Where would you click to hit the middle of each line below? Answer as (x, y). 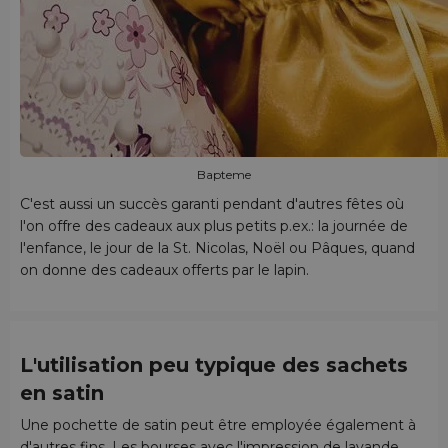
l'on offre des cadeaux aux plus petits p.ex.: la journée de (214, 225)
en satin (62, 392)
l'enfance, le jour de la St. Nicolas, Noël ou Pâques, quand (217, 247)
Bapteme (224, 174)
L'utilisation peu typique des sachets (214, 364)
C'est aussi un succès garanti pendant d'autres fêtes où (212, 203)
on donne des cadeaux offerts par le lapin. (164, 269)
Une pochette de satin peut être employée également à (218, 425)
